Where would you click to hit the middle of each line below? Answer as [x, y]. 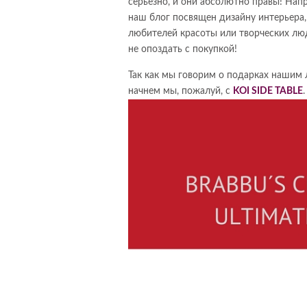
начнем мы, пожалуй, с [181, 91]
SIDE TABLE [276, 91]
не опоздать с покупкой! [183, 49]
